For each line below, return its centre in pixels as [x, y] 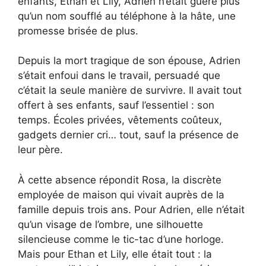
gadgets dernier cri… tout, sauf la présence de [128, 135]
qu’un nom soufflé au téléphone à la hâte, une [127, 16]
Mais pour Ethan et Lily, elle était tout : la [115, 254]
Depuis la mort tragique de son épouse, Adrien [129, 61]
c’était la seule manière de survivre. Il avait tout [130, 91]
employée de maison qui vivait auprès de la [121, 194]
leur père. [40, 150]
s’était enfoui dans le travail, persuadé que [119, 76]
